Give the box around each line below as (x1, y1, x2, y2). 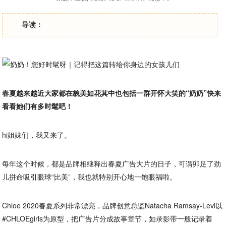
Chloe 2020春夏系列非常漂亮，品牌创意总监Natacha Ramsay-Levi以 (2, 200, 223, 210)
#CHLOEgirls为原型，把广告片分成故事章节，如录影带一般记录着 (2, 213, 213, 223)
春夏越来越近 (2, 88, 45, 98)
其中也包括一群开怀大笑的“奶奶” (101, 88, 207, 98)
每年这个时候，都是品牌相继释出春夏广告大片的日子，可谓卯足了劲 (2, 158, 221, 168)
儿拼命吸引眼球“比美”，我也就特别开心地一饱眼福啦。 (2, 172, 177, 182)
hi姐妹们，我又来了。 (2, 130, 72, 140)
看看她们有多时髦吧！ (2, 101, 73, 111)
